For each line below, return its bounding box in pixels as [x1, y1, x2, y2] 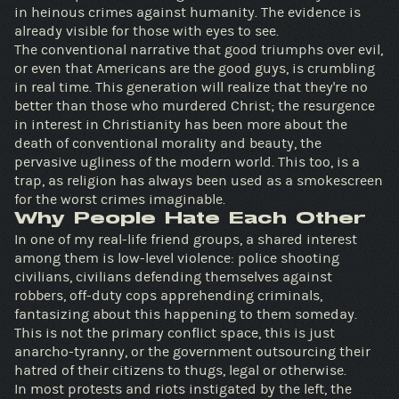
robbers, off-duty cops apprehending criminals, [14, 287, 322, 304]
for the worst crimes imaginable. [14, 191, 225, 208]
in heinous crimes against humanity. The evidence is [14, 4, 88, 20]
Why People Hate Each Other [14, 210, 366, 227]
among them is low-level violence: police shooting [14, 249, 118, 266]
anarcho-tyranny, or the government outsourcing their [14, 343, 256, 360]
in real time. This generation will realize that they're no [14, 78, 201, 95]
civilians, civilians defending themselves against [14, 268, 205, 285]
